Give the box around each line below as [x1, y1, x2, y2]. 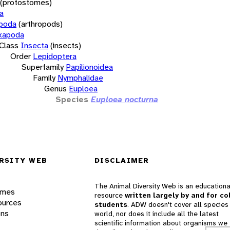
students [94, 200, 127, 209]
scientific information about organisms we [94, 218, 227, 228]
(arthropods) [18, 18, 63, 29]
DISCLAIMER [94, 156, 149, 165]
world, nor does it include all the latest [94, 209, 219, 219]
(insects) [50, 40, 81, 51]
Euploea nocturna [91, 93, 158, 105]
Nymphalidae [57, 72, 103, 83]
